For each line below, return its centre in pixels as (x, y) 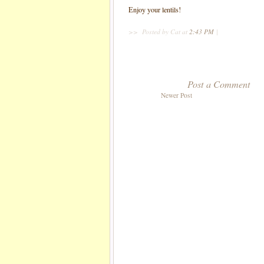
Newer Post (176, 95)
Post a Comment (219, 84)
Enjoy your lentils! (155, 9)
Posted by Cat (161, 32)
